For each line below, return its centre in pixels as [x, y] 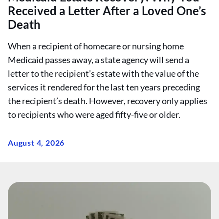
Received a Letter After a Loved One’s [107, 11]
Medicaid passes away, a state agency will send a [99, 60]
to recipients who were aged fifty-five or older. [94, 114]
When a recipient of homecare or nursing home [96, 46]
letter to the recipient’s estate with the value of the [103, 73]
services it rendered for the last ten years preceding [104, 87]
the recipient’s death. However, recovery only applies [108, 101]
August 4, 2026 [36, 142]
